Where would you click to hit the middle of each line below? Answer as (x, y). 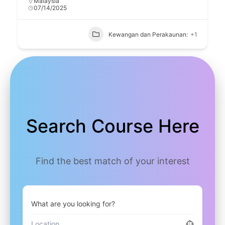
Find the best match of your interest (113, 161)
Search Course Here (113, 126)
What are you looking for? (73, 204)
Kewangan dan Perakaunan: (148, 34)
